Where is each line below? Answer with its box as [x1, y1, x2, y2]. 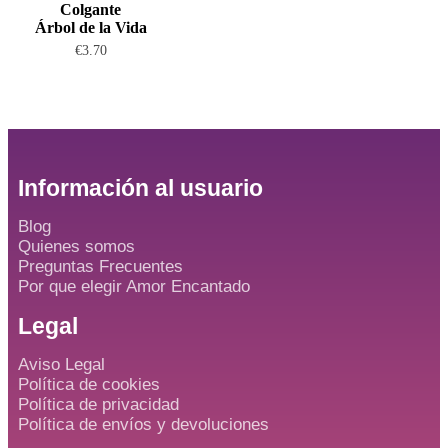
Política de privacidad [18, 395, 179, 415]
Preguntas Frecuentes [18, 257, 183, 277]
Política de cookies [18, 375, 160, 395]
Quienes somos [18, 237, 135, 257]
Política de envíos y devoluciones [18, 415, 269, 435]
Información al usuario [18, 175, 263, 202]
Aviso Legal [18, 355, 105, 375]
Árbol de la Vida [34, 18, 147, 36]
